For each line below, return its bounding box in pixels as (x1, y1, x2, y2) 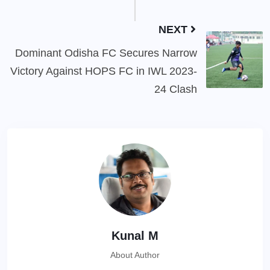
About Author (110, 250, 160, 260)
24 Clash (154, 83, 197, 96)
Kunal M (111, 229, 159, 243)
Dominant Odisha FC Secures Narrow (15, 47, 197, 60)
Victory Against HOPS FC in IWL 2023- (10, 65, 197, 78)
